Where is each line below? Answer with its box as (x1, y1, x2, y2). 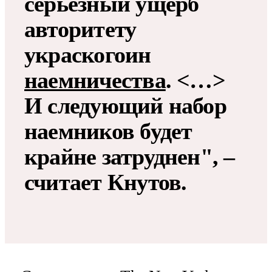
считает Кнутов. (24, 169, 187, 195)
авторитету (24, 16, 137, 42)
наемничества (24, 67, 166, 93)
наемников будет (24, 118, 192, 144)
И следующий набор (24, 93, 226, 119)
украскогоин (24, 42, 151, 68)
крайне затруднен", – (24, 144, 235, 170)
